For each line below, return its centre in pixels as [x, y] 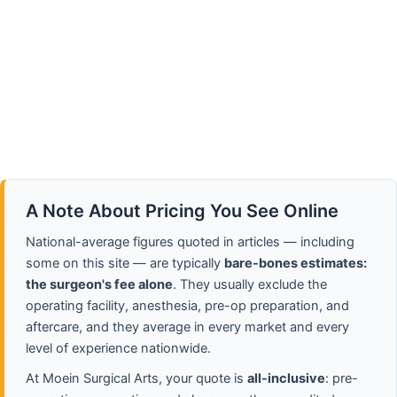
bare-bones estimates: [296, 263]
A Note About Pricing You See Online [182, 210]
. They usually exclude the [250, 284]
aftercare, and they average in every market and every [187, 327]
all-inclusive [286, 378]
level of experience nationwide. [118, 348]
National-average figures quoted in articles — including [190, 241]
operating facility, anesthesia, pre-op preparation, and [187, 305]
